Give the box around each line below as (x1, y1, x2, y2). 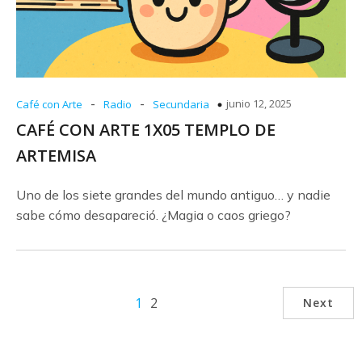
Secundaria (153, 97, 209, 112)
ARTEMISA (16, 145, 96, 166)
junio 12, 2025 (226, 96, 292, 111)
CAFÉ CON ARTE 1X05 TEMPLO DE (16, 119, 276, 141)
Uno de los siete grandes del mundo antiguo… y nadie (16, 187, 330, 203)
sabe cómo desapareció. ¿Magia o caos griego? (16, 207, 291, 223)
